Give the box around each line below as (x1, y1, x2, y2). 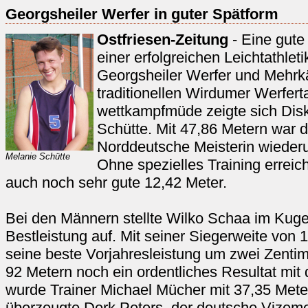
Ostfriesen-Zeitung (97, 31, 228, 48)
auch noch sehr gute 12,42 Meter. (5, 174, 227, 191)
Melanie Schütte (5, 151, 70, 162)
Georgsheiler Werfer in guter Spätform (5, 5, 278, 23)
